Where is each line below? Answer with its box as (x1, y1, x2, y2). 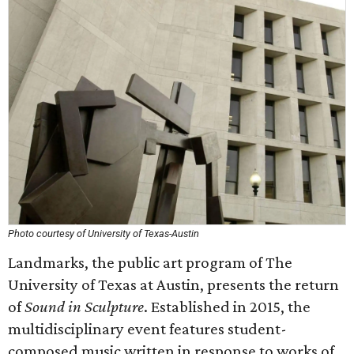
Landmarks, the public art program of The (8, 253, 292, 272)
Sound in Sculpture (24, 297, 144, 316)
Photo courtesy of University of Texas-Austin (8, 228, 199, 239)
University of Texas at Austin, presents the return (8, 275, 339, 294)
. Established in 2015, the (144, 297, 311, 316)
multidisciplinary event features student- (8, 319, 287, 338)
